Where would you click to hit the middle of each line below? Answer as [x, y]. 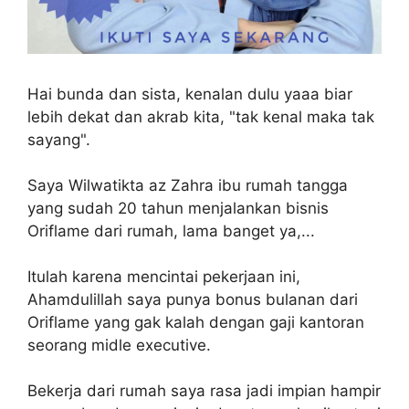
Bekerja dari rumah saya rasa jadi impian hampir [204, 390]
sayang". [59, 139]
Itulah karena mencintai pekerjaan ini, [164, 276]
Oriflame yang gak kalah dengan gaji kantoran [196, 322]
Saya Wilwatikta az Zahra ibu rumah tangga [188, 185]
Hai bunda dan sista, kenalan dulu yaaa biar [190, 94]
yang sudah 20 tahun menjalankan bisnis [178, 208]
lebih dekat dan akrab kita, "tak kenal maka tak [201, 116]
